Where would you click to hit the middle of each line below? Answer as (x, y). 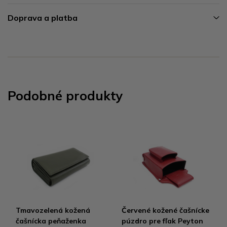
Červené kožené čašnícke (165, 210)
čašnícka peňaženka (51, 221)
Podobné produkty (65, 95)
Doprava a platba (43, 17)
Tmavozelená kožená (53, 210)
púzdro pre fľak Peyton (162, 221)
